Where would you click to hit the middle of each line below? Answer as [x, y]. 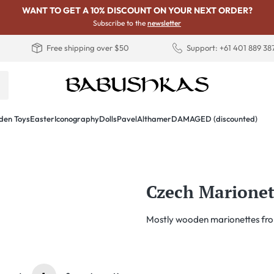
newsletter [164, 23]
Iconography [77, 119]
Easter [42, 119]
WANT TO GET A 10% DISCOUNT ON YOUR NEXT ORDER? [137, 10]
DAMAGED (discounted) [214, 119]
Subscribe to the [120, 23]
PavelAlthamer [144, 119]
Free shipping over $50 [87, 48]
